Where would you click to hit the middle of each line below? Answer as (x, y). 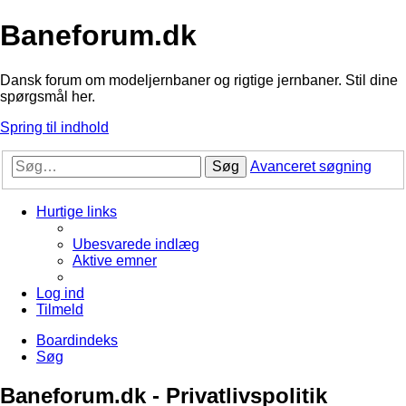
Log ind (60, 294)
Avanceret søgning (311, 167)
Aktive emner (115, 261)
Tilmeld (60, 310)
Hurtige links (77, 212)
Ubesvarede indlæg (136, 245)
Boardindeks (77, 341)
